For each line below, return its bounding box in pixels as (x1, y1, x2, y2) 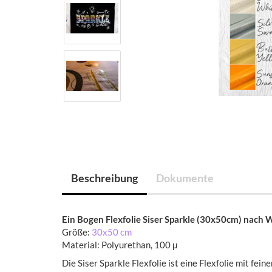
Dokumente (156, 171, 214, 185)
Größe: (62, 226, 92, 237)
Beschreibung (71, 171, 138, 185)
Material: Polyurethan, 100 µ (62, 239, 177, 250)
